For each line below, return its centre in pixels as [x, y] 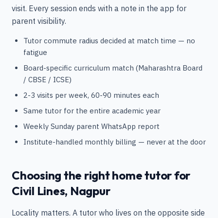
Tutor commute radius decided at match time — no [109, 41]
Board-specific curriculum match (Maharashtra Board [113, 68]
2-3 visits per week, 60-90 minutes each [91, 95]
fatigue [35, 52]
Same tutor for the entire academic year [92, 111]
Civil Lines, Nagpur [61, 191]
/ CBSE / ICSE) [47, 80]
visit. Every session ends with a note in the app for [99, 8]
